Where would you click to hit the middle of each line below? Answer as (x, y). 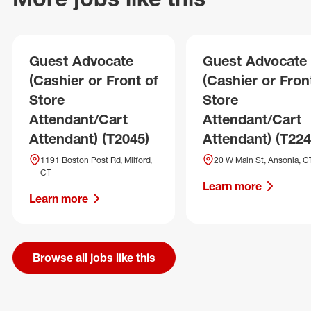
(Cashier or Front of (94, 80)
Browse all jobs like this (94, 258)
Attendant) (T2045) (89, 138)
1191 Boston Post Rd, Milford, (96, 160)
